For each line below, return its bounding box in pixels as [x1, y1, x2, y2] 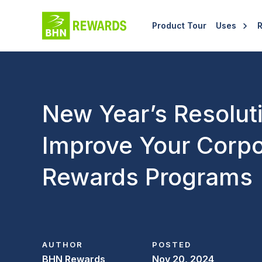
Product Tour [152, 20, 206, 30]
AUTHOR [42, 240, 83, 249]
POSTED [151, 240, 191, 249]
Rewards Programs [42, 163, 253, 191]
